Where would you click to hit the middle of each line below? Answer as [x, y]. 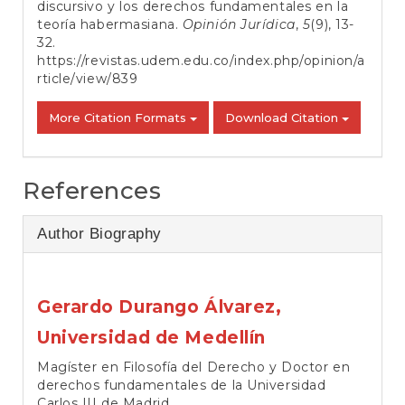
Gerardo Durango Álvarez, [160, 306]
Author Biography [99, 233]
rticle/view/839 [88, 79]
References [92, 191]
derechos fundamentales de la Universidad [182, 385]
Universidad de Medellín [151, 337]
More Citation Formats [119, 118]
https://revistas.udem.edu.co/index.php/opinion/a [201, 61]
